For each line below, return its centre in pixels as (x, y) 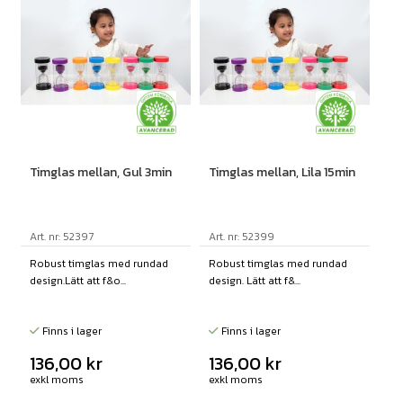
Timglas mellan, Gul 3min (100, 173)
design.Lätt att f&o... (77, 281)
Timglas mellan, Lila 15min (282, 173)
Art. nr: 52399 (241, 237)
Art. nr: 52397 (61, 237)
